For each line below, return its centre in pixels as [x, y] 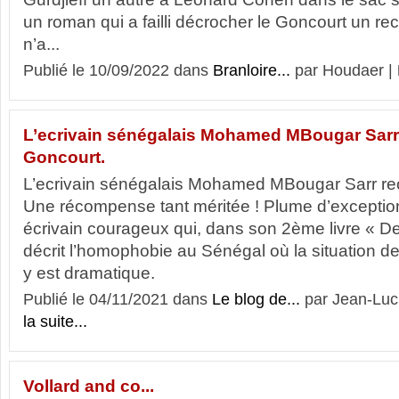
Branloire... [252, 70]
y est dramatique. [94, 273]
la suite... [55, 322]
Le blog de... [256, 299]
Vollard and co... [89, 386]
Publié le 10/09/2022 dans [118, 70]
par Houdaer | [344, 70]
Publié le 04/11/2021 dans [118, 299]
